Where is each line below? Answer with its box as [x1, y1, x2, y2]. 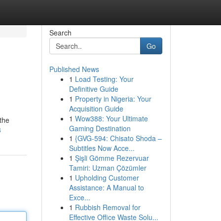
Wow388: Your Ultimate [74, 113, 148, 123]
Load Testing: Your [74, 74, 134, 84]
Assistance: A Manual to [69, 183, 144, 192]
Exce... [69, 192, 90, 202]
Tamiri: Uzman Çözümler [69, 163, 147, 173]
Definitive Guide [69, 84, 118, 94]
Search [49, 28, 72, 37]
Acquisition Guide [69, 104, 123, 113]
